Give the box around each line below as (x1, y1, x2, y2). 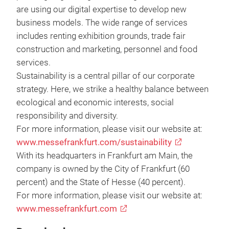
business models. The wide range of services (16, 18, 188, 28)
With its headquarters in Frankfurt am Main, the (16, 151, 193, 161)
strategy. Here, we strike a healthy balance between (16, 84, 209, 94)
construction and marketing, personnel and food (16, 44, 197, 54)
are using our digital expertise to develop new (16, 5, 187, 14)
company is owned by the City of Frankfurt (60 (16, 164, 190, 174)
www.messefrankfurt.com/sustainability (16, 138, 172, 147)
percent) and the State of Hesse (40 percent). (16, 177, 186, 187)
